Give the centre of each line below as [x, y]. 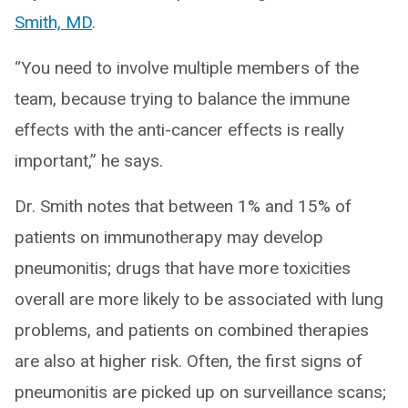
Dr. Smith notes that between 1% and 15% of [183, 206]
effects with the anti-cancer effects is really [179, 129]
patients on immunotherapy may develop [169, 237]
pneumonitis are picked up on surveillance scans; [200, 392]
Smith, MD [53, 22]
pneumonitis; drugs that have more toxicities [183, 268]
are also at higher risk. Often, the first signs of [189, 361]
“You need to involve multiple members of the [187, 67]
